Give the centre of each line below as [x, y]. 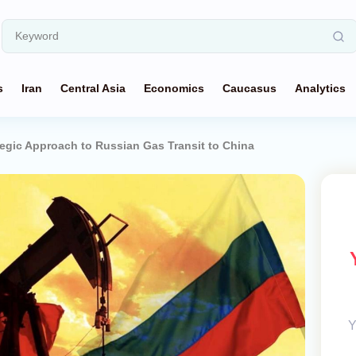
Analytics [320, 88]
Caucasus [250, 88]
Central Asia [93, 88]
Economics [174, 88]
